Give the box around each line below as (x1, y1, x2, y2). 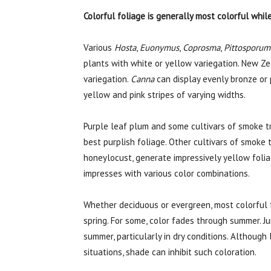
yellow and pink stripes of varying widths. (83, 89, 246, 100)
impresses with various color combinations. (83, 168, 250, 179)
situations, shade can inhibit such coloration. (83, 246, 256, 258)
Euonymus (140, 42, 179, 53)
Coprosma (183, 42, 220, 53)
